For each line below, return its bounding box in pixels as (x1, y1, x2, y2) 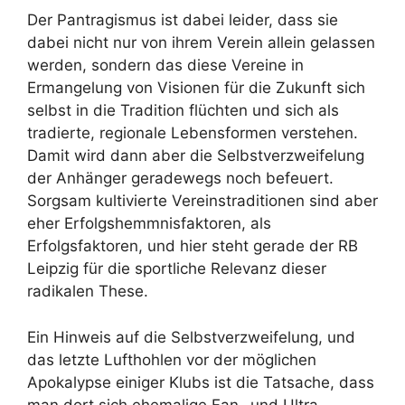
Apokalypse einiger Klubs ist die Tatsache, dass (27, 372, 374, 391)
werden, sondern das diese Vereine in (27, 56, 304, 75)
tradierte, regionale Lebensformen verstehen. (27, 124, 358, 143)
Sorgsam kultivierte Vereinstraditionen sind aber (27, 192, 378, 211)
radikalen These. (27, 282, 148, 301)
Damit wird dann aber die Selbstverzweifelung (27, 146, 364, 165)
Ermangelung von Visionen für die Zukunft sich (27, 79, 365, 98)
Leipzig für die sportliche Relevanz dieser (27, 259, 326, 278)
